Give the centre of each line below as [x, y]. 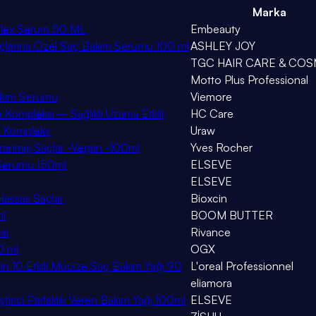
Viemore [211, 97]
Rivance [211, 232]
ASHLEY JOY [223, 46]
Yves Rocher [221, 148]
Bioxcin [209, 199]
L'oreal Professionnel [242, 266]
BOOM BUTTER [232, 215]
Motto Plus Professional [249, 80]
